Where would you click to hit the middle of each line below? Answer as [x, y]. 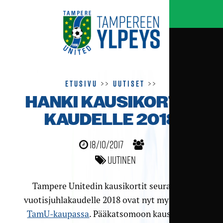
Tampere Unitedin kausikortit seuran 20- [111, 186]
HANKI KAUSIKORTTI [111, 102]
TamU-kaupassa [58, 214]
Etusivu [82, 84]
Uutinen [121, 160]
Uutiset [129, 84]
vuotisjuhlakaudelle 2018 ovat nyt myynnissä [111, 200]
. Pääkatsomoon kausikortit [143, 214]
